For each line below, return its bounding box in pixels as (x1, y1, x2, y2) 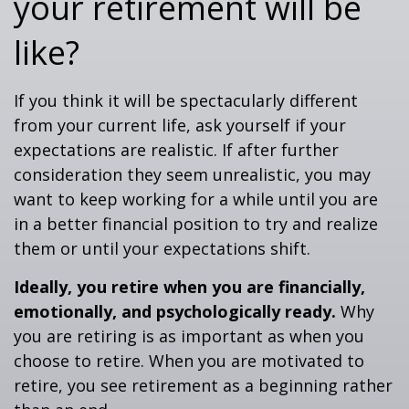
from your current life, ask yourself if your (14, 114, 346, 136)
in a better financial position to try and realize (14, 213, 378, 235)
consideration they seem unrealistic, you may (14, 163, 371, 185)
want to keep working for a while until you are (14, 188, 378, 210)
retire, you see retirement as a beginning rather (14, 374, 393, 396)
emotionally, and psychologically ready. (14, 300, 336, 322)
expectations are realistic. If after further (14, 139, 339, 161)
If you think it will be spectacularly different (14, 89, 358, 111)
